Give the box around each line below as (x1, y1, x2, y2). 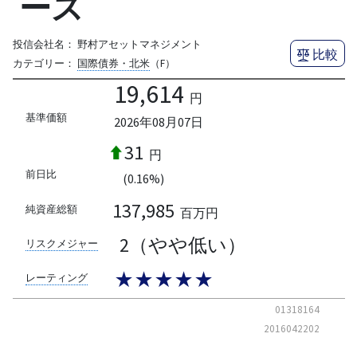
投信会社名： (12, 37, 75, 51)
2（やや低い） (119, 233, 246, 258)
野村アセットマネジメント (76, 37, 202, 51)
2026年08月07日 (113, 113, 203, 130)
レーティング (25, 271, 88, 285)
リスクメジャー (25, 236, 98, 250)
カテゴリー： (12, 56, 75, 70)
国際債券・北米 (76, 56, 150, 70)
